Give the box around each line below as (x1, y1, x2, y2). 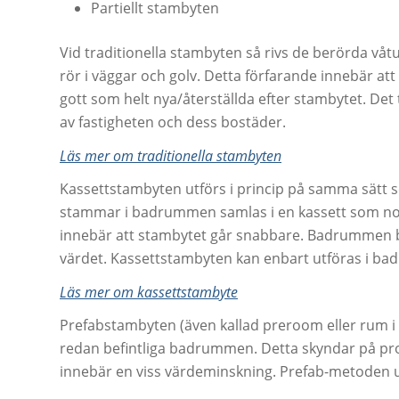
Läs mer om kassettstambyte (60, 281, 238, 302)
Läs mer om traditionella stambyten (60, 145, 281, 166)
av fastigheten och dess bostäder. (60, 112, 286, 133)
